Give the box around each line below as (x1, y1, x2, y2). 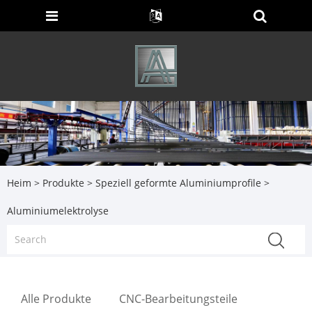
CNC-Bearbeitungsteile (119, 291, 237, 307)
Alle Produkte (21, 291, 91, 307)
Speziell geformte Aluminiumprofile (95, 175, 261, 189)
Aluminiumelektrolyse (7, 203, 109, 217)
